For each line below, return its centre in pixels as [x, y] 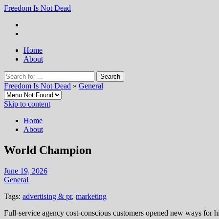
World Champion [48, 150]
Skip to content [27, 104]
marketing [91, 196]
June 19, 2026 [26, 171]
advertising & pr [47, 196]
